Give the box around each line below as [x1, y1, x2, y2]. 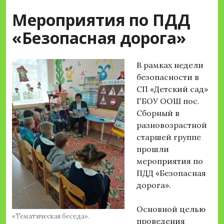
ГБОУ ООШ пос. [136, 96, 199, 106]
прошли [136, 144, 169, 154]
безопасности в [136, 72, 199, 82]
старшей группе [136, 132, 205, 142]
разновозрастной [136, 120, 207, 130]
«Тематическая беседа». [12, 212, 89, 221]
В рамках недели [136, 60, 203, 70]
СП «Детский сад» [136, 84, 208, 94]
